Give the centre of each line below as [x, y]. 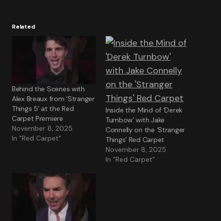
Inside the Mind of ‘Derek [144, 110]
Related [23, 27]
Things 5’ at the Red [43, 109]
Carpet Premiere [37, 119]
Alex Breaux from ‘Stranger [53, 99]
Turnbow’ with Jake [135, 120]
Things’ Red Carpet [135, 140]
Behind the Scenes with [48, 89]
